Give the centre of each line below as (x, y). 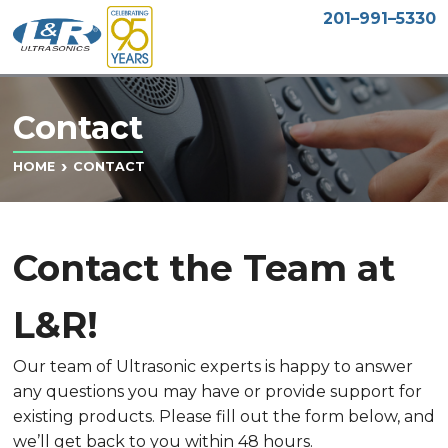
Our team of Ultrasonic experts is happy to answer (212, 366)
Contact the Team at (203, 267)
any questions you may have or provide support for (217, 391)
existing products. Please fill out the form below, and (223, 416)
